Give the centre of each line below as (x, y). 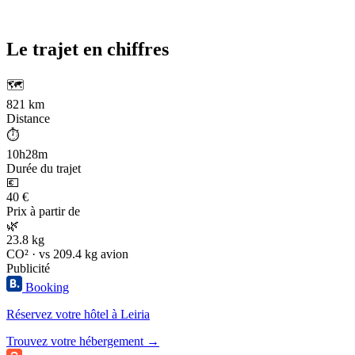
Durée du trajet (44, 169)
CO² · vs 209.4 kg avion (67, 254)
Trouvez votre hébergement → (83, 342)
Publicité (28, 269)
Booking (47, 288)
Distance (28, 119)
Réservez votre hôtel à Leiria (78, 315)
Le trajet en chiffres (88, 50)
